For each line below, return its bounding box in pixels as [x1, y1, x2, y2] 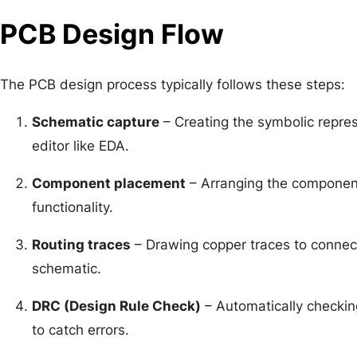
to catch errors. [32, 322, 129, 339]
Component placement [32, 175, 186, 192]
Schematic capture [32, 114, 159, 131]
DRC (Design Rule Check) [32, 298, 201, 315]
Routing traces [32, 237, 131, 253]
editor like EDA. [32, 138, 129, 155]
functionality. [32, 199, 113, 216]
